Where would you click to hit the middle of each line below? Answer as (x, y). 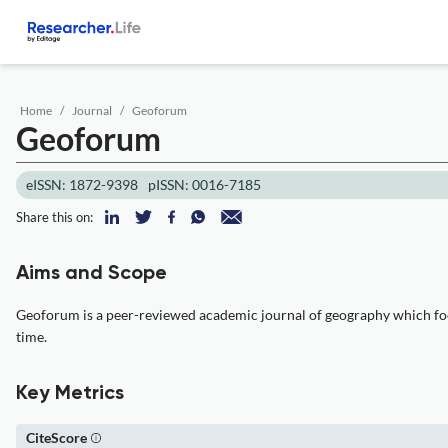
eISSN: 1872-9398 (82, 184)
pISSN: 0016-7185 (204, 184)
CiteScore (56, 437)
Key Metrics (70, 394)
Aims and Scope (91, 274)
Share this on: (54, 217)
